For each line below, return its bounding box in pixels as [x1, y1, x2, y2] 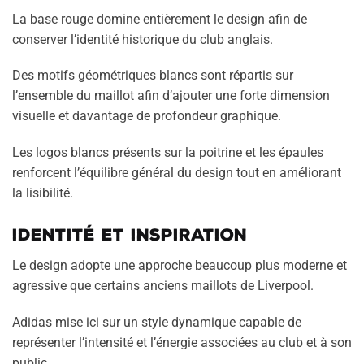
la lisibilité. [12, 184, 73, 201]
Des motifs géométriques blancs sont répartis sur [12, 67, 293, 84]
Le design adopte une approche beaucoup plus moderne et [12, 258, 347, 274]
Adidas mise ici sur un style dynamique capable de [12, 314, 301, 330]
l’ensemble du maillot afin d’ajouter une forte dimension [12, 88, 330, 104]
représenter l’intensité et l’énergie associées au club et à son [12, 334, 352, 350]
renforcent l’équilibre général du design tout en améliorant [12, 164, 341, 180]
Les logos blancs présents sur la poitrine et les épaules [12, 144, 323, 160]
